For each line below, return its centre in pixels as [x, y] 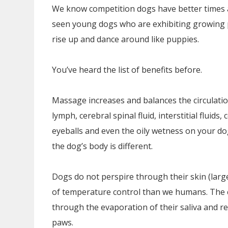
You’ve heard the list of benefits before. [127, 70]
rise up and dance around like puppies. [125, 39]
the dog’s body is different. [102, 146]
